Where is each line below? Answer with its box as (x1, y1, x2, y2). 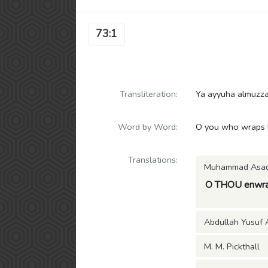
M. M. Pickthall (204, 240, 260, 252)
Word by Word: (118, 121, 178, 133)
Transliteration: (120, 88, 178, 100)
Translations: (128, 154, 178, 166)
